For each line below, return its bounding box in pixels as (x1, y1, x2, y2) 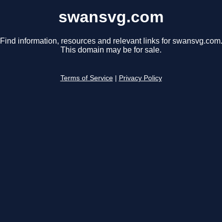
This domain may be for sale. (60, 46, 162, 55)
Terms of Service (60, 74, 113, 82)
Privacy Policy (118, 74, 162, 82)
